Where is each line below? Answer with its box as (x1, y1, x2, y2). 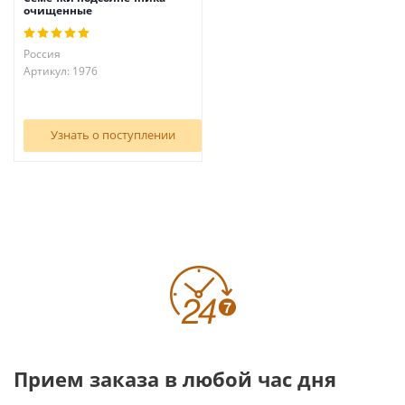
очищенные (24, 3, 92, 18)
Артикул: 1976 (24, 63, 98, 79)
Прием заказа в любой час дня (14, 365, 336, 392)
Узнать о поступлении (50, 127, 175, 143)
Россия (24, 46, 61, 61)
